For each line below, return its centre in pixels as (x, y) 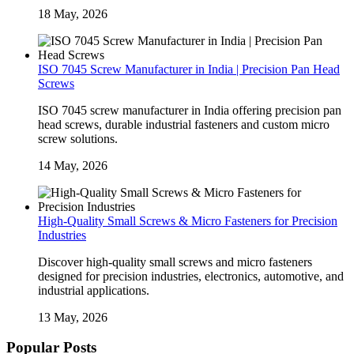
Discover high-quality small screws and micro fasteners (175, 262)
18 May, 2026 (73, 13)
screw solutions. (78, 138)
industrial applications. (94, 290)
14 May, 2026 (73, 165)
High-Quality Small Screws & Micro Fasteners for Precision (188, 220)
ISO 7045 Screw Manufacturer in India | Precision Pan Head (189, 69)
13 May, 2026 (73, 317)
